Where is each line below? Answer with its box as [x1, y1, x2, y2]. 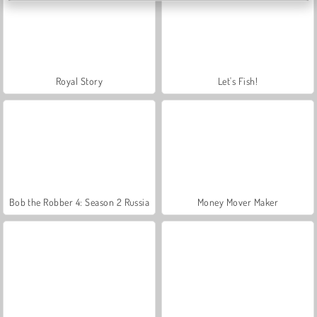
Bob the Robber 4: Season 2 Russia [8, 195, 150, 208]
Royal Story [55, 74, 103, 87]
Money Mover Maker [197, 195, 279, 208]
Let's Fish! [217, 74, 258, 87]
